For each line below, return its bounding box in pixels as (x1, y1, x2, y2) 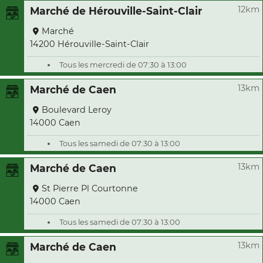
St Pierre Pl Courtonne (42, 183, 138, 194)
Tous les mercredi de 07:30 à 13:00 (59, 60, 187, 69)
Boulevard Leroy (42, 104, 112, 115)
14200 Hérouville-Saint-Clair (30, 39, 149, 49)
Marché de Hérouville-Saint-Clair (30, 5, 202, 17)
